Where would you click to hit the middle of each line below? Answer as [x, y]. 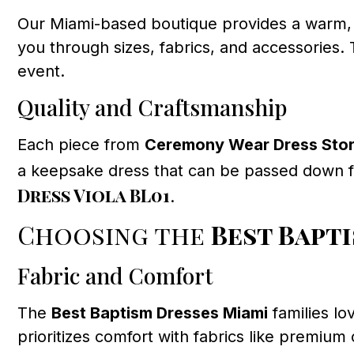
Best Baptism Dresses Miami [160, 313]
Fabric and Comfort [115, 276]
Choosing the [114, 235]
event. [41, 71]
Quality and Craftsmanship [152, 107]
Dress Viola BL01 [94, 195]
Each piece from [81, 144]
